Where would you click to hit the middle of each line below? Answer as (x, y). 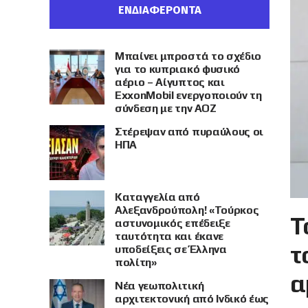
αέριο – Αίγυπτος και (170, 82)
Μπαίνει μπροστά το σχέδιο (188, 56)
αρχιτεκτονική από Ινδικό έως (192, 299)
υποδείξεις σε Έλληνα (171, 249)
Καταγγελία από (157, 197)
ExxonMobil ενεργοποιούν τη (188, 95)
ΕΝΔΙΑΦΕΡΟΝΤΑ (159, 10)
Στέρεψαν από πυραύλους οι (189, 132)
